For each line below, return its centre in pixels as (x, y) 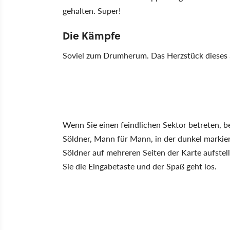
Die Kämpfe (92, 35)
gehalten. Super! (92, 11)
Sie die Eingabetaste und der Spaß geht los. (140, 166)
